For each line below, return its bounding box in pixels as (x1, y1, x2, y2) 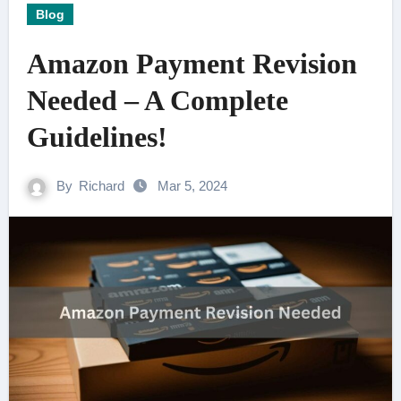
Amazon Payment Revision (26, 47, 357, 80)
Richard (79, 178, 124, 193)
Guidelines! (26, 121, 167, 153)
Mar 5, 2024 (158, 178, 227, 193)
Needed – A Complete (26, 84, 288, 116)
